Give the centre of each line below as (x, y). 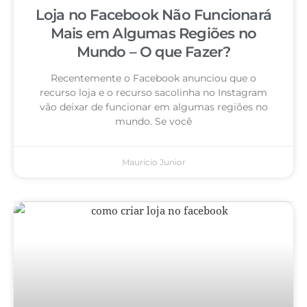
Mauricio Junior (153, 162)
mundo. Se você (153, 122)
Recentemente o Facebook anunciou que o (153, 78)
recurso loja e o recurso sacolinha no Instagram (153, 93)
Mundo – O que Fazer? (153, 52)
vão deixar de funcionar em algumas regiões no (153, 107)
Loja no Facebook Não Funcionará (153, 15)
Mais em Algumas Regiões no (153, 34)
